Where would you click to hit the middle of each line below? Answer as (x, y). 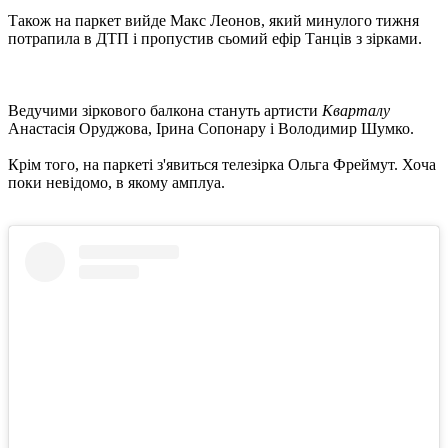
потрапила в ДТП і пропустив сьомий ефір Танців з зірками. (215, 38)
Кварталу (356, 110)
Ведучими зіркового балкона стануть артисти (165, 110)
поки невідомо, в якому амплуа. (116, 182)
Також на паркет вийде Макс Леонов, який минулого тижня (213, 20)
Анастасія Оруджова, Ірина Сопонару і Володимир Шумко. (211, 128)
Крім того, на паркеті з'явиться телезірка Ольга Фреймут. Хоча (222, 164)
